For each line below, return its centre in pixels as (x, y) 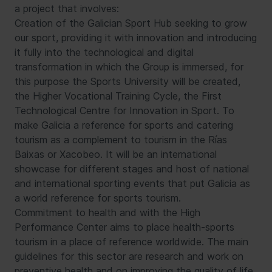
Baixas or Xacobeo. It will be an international (116, 154)
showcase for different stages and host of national (132, 168)
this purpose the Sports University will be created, (127, 81)
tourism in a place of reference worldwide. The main (131, 241)
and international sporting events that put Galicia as (132, 183)
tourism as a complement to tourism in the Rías (121, 139)
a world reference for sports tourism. (98, 198)
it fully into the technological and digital (104, 52)
